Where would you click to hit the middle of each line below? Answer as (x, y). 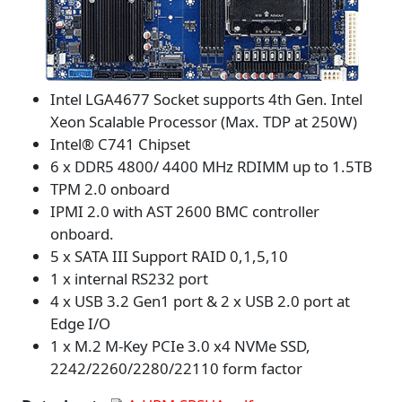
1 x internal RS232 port (129, 279)
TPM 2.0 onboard (110, 189)
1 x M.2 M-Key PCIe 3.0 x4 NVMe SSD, (180, 346)
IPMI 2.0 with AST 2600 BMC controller (185, 212)
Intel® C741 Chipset (120, 144)
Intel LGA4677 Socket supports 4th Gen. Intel (206, 100)
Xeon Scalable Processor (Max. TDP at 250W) (204, 122)
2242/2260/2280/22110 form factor (176, 369)
